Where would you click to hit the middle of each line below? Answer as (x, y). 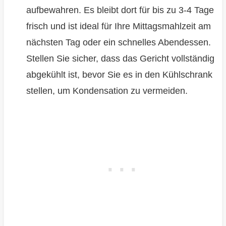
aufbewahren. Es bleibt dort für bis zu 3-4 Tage (120, 10)
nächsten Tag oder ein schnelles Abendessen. (118, 43)
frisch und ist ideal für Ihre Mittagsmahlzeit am (118, 26)
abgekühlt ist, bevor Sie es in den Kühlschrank (119, 75)
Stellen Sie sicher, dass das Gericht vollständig (120, 59)
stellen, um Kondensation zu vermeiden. (107, 91)
